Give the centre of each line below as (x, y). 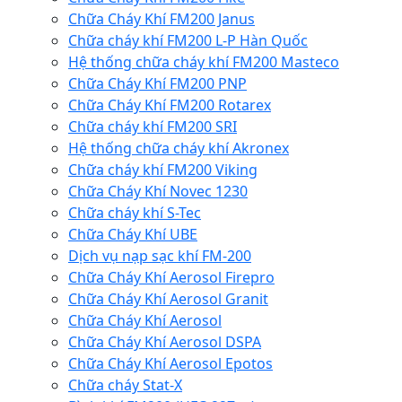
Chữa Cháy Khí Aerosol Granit (168, 299)
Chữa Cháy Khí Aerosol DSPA (165, 342)
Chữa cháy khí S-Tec (135, 213)
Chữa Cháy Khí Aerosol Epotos (170, 364)
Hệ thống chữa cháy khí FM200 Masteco (204, 62)
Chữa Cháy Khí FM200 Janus (162, 19)
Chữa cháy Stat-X (125, 385)
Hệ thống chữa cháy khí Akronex (179, 149)
